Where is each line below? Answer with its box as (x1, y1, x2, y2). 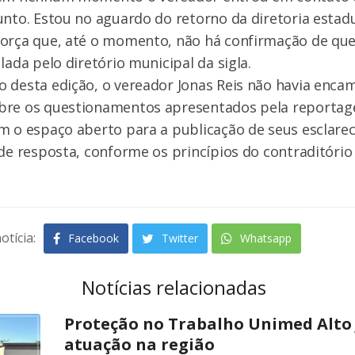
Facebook (65, 230, 119, 246)
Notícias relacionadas (81, 273, 266, 300)
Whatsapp (237, 230, 292, 246)
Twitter (158, 230, 198, 246)
